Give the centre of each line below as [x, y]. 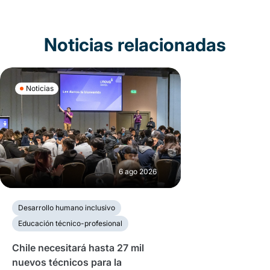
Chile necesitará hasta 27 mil [78, 248]
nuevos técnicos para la [67, 262]
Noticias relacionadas [135, 45]
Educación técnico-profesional [70, 223]
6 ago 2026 [138, 171]
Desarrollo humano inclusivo [67, 208]
